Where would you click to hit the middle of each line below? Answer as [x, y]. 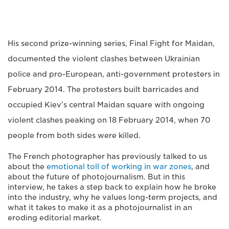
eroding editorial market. [55, 217]
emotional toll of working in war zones [119, 166]
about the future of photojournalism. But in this [96, 177]
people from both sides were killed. [74, 135]
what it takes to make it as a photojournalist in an [100, 207]
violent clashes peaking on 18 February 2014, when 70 [109, 120]
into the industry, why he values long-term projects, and [112, 197]
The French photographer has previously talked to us [107, 156]
